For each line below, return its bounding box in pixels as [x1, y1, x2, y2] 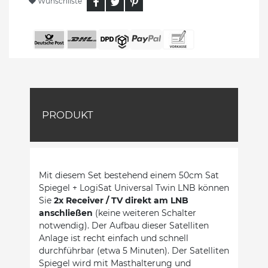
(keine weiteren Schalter [93, 207, 196, 218]
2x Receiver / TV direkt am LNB [54, 194, 188, 206]
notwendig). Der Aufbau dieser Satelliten [39, 220, 209, 231]
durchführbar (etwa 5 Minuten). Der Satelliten [39, 245, 229, 256]
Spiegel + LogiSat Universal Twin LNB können [39, 182, 229, 193]
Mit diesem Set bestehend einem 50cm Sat [39, 169, 219, 181]
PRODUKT [42, 108, 93, 121]
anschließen [39, 207, 93, 218]
